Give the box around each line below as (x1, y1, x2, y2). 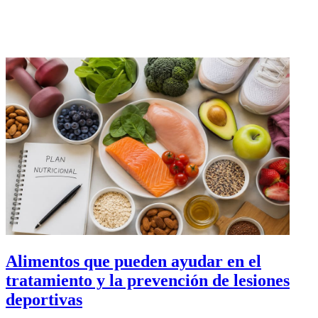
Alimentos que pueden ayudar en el (6, 251, 261, 270)
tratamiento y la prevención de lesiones (6, 270, 290, 290)
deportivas (6, 290, 82, 309)
